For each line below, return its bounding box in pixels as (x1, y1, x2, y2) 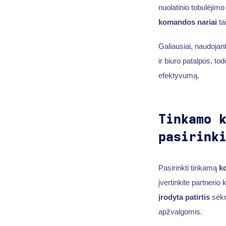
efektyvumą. (158, 71, 199, 80)
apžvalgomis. (158, 207, 202, 216)
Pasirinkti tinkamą (158, 163, 219, 172)
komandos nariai (158, 18, 217, 27)
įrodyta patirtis (158, 192, 210, 201)
